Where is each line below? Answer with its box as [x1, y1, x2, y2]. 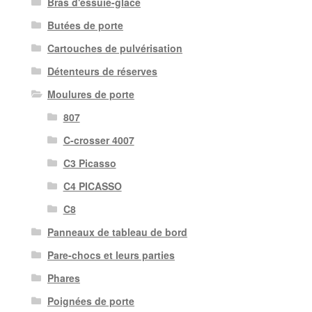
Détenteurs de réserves [47, 63, 157, 78]
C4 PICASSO [63, 178, 122, 193]
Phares [47, 270, 80, 285]
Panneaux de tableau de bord [47, 224, 187, 239]
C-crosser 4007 [63, 132, 134, 147]
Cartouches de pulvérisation [47, 40, 182, 55]
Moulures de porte [47, 86, 134, 101]
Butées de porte [47, 17, 123, 32]
